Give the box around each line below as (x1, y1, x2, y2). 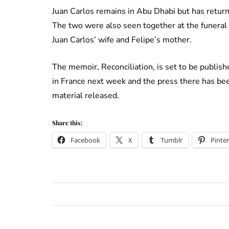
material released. (52, 90, 119, 102)
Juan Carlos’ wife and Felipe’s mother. (52, 34, 192, 46)
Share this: (52, 119, 82, 127)
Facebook (71, 135, 100, 145)
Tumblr (161, 135, 182, 145)
